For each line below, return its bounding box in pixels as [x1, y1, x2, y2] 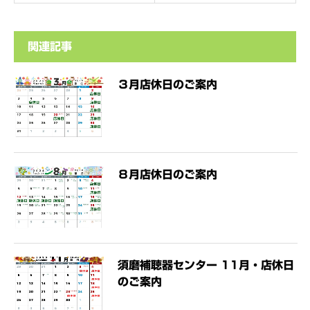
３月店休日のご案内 [118, 79, 217, 90]
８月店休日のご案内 [118, 169, 217, 181]
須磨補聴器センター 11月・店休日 [118, 259, 294, 271]
